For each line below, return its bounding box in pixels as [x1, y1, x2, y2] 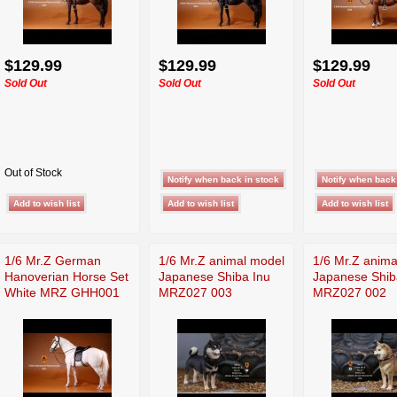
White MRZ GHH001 [4, 284, 120, 300]
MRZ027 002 [313, 284, 386, 300]
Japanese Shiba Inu [159, 269, 270, 284]
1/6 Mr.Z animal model [159, 253, 284, 268]
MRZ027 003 [159, 284, 232, 300]
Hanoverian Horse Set [4, 269, 128, 284]
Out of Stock [4, 166, 62, 179]
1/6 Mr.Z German [4, 253, 101, 268]
